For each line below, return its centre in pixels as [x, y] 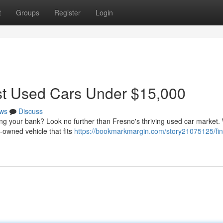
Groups [28, 12]
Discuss [31, 111]
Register [67, 12]
